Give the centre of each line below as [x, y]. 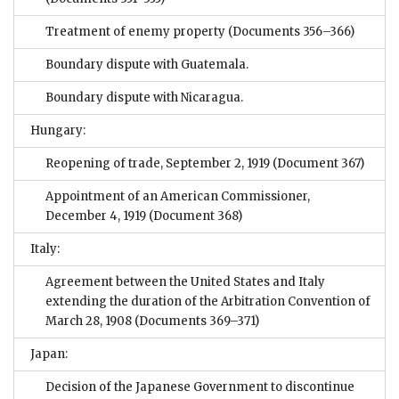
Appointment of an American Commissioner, [178, 196]
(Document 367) [317, 163]
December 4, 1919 [96, 216]
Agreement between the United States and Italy [185, 281]
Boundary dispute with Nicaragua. [144, 97]
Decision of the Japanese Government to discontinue [200, 387]
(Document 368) [194, 216]
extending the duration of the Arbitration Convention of [208, 301]
